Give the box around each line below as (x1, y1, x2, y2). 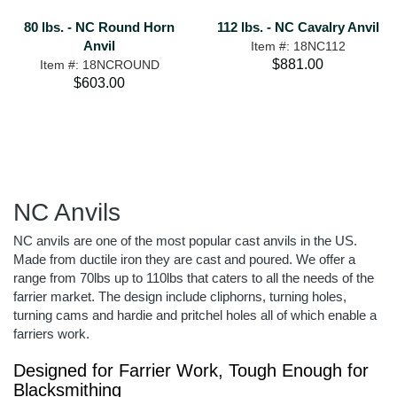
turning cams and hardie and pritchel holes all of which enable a (13, 307, 377, 323)
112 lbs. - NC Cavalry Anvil (216, 19, 379, 35)
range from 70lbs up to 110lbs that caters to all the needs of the (13, 270, 374, 285)
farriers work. (13, 326, 90, 341)
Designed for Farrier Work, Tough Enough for (13, 361, 369, 380)
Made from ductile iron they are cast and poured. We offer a (13, 252, 355, 267)
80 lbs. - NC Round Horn (24, 19, 175, 35)
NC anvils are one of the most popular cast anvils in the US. (13, 233, 357, 248)
